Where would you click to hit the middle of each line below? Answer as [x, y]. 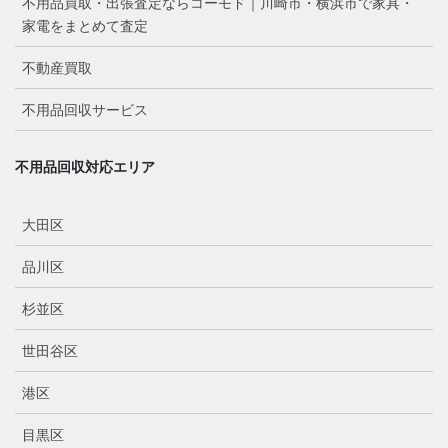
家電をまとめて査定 [85, 26]
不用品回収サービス [85, 110]
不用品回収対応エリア [85, 167]
